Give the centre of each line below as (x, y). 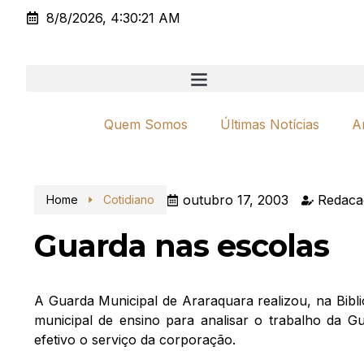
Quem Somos (146, 124)
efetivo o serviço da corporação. (135, 340)
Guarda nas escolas (182, 246)
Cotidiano (128, 199)
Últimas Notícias (270, 124)
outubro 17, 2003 (235, 200)
